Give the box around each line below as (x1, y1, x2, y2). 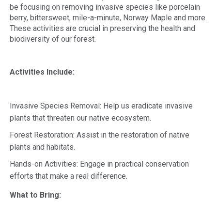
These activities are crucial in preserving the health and (10, 24, 195, 33)
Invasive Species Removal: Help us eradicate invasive (10, 101, 193, 110)
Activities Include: (10, 67, 75, 77)
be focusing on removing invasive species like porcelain (10, 2, 200, 12)
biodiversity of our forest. (10, 34, 96, 44)
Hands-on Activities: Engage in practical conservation (10, 159, 189, 169)
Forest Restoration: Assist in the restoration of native (10, 130, 189, 139)
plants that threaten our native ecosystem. (10, 113, 151, 123)
